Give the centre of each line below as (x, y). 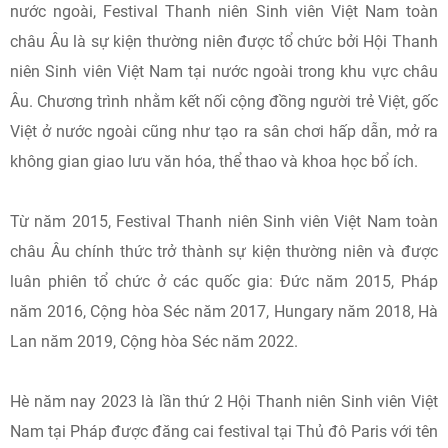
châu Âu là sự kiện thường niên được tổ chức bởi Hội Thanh (224, 41)
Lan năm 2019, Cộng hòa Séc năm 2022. (154, 341)
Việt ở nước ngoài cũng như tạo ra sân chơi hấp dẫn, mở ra (224, 131)
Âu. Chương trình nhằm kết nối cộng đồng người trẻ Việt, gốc (224, 101)
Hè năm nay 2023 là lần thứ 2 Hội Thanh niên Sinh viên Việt (224, 401)
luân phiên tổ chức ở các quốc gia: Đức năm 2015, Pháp (224, 281)
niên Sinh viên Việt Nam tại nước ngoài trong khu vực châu (224, 71)
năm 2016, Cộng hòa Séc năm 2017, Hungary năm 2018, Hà (224, 311)
